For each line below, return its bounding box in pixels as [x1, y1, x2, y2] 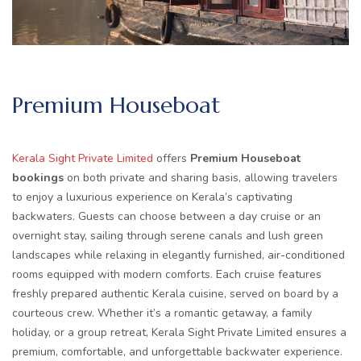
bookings [12, 169, 64, 185]
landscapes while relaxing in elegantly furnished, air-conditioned [12, 247, 345, 263]
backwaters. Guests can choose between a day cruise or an [12, 208, 321, 224]
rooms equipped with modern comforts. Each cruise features [12, 266, 322, 282]
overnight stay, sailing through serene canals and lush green [12, 227, 323, 243]
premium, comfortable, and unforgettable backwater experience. [12, 343, 342, 359]
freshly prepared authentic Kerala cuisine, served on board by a [12, 285, 338, 301]
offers [153, 150, 190, 166]
